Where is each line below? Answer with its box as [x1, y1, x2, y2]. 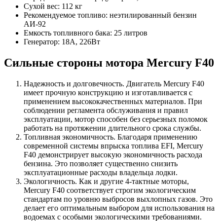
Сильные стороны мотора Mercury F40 [4, 56, 214, 70]
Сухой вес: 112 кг [24, 2, 82, 11]
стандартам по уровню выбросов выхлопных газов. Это [24, 195, 213, 204]
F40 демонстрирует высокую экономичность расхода [24, 150, 202, 159]
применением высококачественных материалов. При [24, 97, 202, 106]
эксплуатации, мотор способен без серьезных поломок [24, 115, 208, 124]
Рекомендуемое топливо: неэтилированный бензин [24, 11, 197, 20]
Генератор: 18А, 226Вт [24, 37, 100, 46]
